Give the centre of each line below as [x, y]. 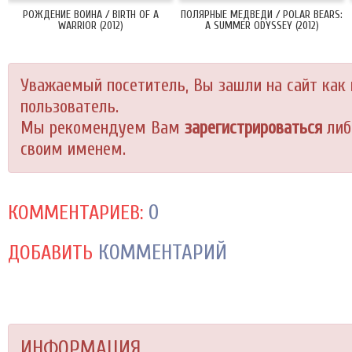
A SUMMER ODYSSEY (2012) [262, 26]
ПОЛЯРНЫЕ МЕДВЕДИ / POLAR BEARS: [262, 15]
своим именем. [73, 149]
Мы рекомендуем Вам [103, 128]
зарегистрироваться [253, 128]
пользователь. [70, 107]
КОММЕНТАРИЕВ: [75, 213]
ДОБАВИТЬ [50, 253]
